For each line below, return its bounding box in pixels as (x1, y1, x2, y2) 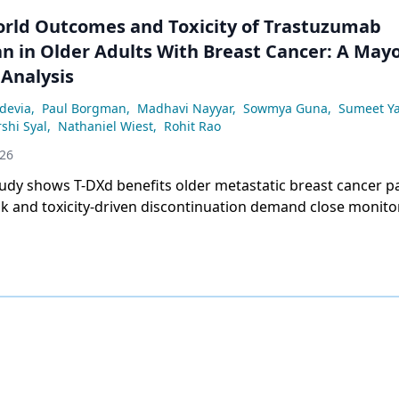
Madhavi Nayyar (136, 100, 232, 117)
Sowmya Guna (242, 100, 328, 117)
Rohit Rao (163, 118, 221, 134)
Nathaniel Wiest (57, 118, 153, 134)
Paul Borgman (41, 100, 126, 117)
